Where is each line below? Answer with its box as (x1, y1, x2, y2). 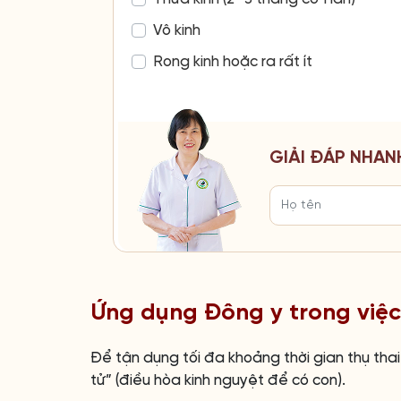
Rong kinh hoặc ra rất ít (153, 53, 312, 70)
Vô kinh (153, 21, 200, 38)
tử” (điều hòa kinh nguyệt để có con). (90, 371, 346, 388)
